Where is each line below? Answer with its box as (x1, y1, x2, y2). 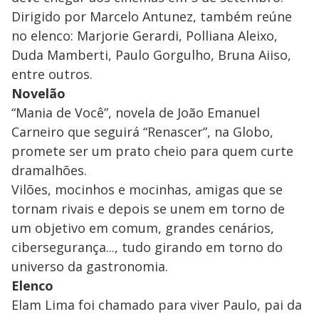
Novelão (11, 85, 66, 103)
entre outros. (11, 66, 93, 83)
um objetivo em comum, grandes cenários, (11, 219, 274, 237)
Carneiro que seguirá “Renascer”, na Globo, (11, 123, 273, 141)
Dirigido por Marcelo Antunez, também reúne (11, 8, 292, 26)
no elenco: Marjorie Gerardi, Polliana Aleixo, (11, 27, 278, 45)
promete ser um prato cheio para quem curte (11, 142, 293, 160)
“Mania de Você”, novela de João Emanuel (11, 104, 260, 122)
